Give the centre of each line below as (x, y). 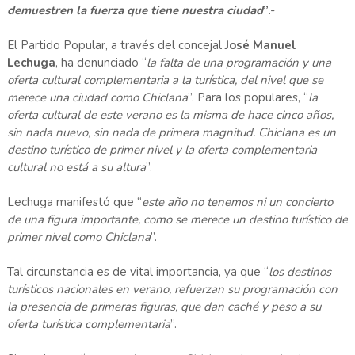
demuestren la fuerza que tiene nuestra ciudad (135, 11)
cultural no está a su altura (76, 168)
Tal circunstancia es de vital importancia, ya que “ (137, 272)
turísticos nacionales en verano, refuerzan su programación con (172, 290)
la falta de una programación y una (239, 63)
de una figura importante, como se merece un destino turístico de (177, 220)
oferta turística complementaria (88, 324)
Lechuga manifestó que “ (74, 202)
